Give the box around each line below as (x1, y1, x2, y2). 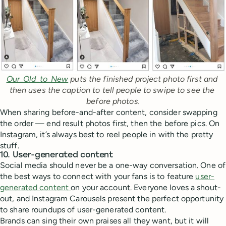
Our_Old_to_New (6, 74, 69, 84)
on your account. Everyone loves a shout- (71, 182, 221, 192)
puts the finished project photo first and (68, 74, 218, 84)
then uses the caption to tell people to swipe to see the (9, 85, 215, 95)
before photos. (86, 96, 140, 106)
